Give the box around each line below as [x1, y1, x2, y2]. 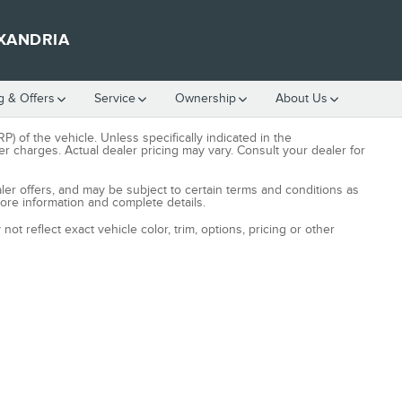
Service [94, 91, 135, 106]
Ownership [175, 91, 236, 106]
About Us [275, 91, 328, 106]
